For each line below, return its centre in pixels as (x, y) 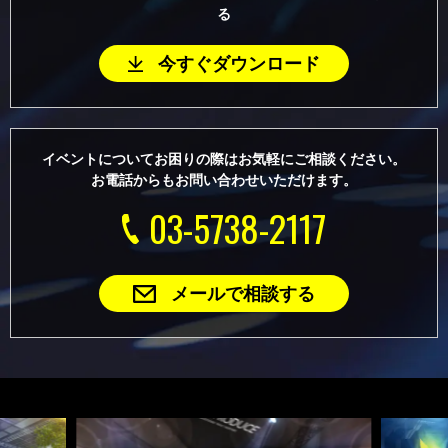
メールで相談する (243, 293)
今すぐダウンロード (239, 63)
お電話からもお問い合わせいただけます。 (224, 180)
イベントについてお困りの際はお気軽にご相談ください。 (224, 159)
